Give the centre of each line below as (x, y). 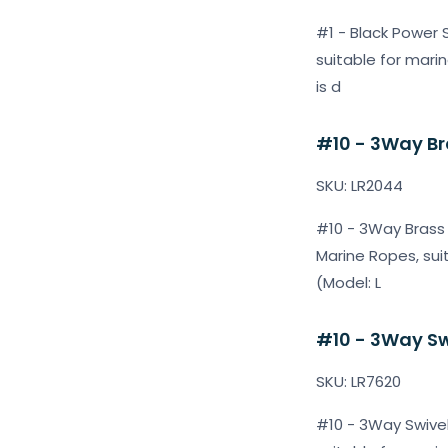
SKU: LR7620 (358, 381)
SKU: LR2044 (359, 185)
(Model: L (348, 282)
